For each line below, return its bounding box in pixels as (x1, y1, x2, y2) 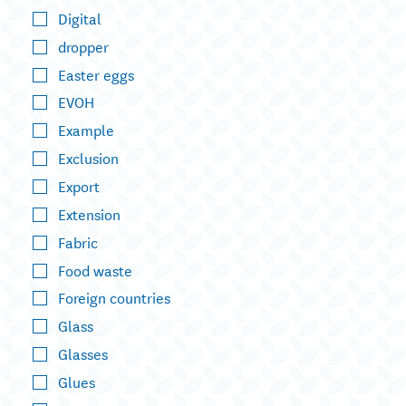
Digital (58, 5, 101, 29)
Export (58, 174, 100, 197)
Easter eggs (58, 62, 134, 85)
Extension (58, 201, 121, 225)
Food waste (58, 257, 132, 281)
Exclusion (58, 146, 119, 169)
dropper (58, 34, 109, 57)
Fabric (58, 229, 98, 253)
